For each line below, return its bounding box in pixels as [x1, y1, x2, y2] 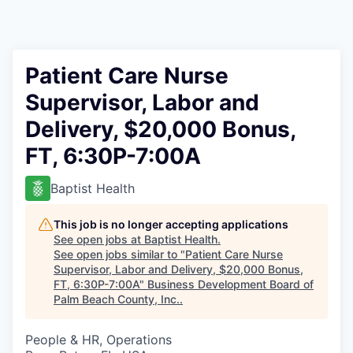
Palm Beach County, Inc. [54, 292, 180, 306]
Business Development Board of [147, 277, 314, 291]
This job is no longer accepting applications [54, 217, 288, 231]
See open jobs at [54, 232, 144, 246]
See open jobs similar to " [54, 247, 185, 261]
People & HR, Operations [25, 332, 172, 347]
